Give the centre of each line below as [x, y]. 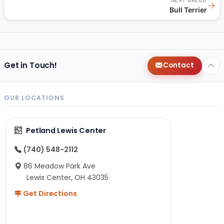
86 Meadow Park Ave [59, 166]
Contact [178, 65]
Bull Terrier [188, 9]
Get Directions [49, 193]
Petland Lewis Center [66, 130]
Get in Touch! [31, 65]
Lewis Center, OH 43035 [67, 177]
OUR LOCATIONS [34, 97]
